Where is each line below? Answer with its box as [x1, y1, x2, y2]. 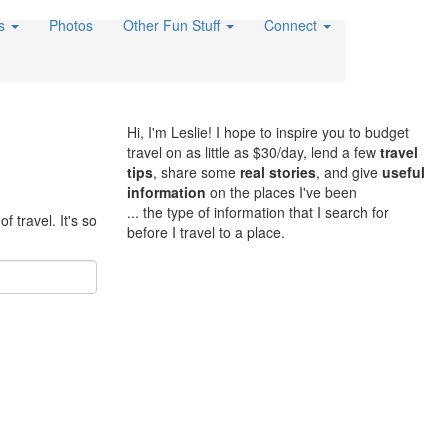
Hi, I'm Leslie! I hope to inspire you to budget [127, 122, 409, 143]
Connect [264, 15, 321, 35]
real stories [240, 162, 316, 183]
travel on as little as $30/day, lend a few [127, 142, 380, 163]
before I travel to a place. [127, 222, 285, 243]
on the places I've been [206, 182, 357, 203]
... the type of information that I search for [127, 202, 389, 223]
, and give [316, 162, 382, 183]
